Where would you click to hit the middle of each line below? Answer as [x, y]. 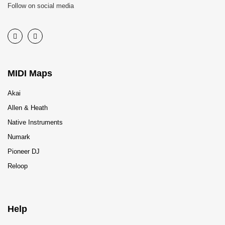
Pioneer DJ [24, 151]
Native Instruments [35, 122]
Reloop [18, 166]
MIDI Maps [30, 73]
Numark [19, 137]
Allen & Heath [28, 108]
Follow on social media [41, 6]
